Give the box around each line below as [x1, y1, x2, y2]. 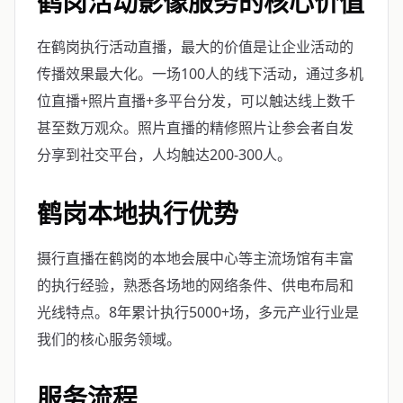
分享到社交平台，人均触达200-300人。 [37, 145, 291, 165]
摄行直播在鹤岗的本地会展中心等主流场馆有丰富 [37, 248, 354, 268]
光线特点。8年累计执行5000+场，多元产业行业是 [37, 302, 359, 322]
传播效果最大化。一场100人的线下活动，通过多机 [37, 64, 363, 84]
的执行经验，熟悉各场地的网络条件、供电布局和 [37, 275, 354, 295]
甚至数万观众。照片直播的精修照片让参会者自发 [37, 118, 354, 138]
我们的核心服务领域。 [37, 329, 181, 349]
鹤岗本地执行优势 [37, 196, 238, 230]
